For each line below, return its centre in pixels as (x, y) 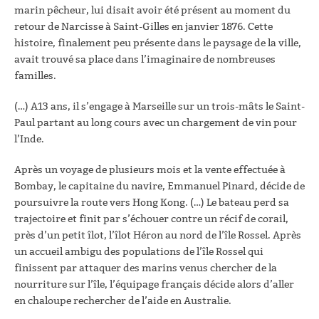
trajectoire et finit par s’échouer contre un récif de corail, (151, 219)
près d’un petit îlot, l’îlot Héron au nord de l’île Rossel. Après (158, 235)
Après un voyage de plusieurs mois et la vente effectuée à (150, 169)
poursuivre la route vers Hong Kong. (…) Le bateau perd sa (152, 202)
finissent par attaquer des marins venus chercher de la (146, 268)
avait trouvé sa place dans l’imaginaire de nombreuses (145, 59)
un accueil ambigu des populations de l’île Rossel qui (139, 251)
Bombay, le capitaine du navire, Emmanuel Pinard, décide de (159, 186)
